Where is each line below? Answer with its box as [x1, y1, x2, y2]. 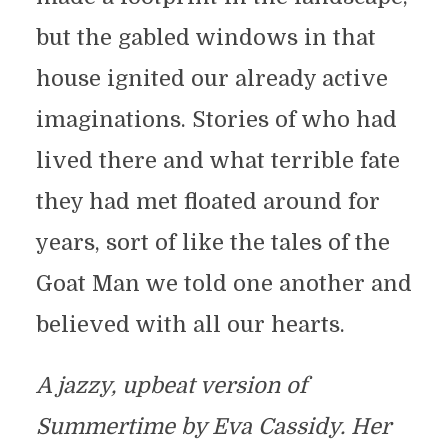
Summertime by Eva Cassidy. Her [35, 413, 391, 439]
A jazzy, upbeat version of [35, 372, 307, 398]
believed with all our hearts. [35, 311, 345, 337]
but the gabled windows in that [35, 24, 376, 50]
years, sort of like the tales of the [35, 229, 390, 255]
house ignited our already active [35, 65, 388, 91]
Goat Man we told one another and [35, 270, 412, 296]
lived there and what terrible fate [35, 147, 400, 173]
